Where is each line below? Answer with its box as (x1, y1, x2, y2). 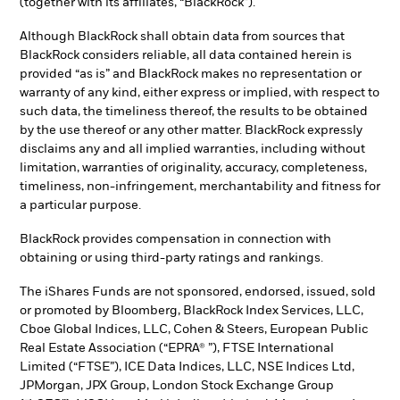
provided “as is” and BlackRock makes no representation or (20, 68, 362, 81)
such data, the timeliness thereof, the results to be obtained (20, 105, 368, 119)
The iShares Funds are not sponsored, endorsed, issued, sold (20, 285, 376, 298)
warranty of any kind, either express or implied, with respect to (20, 87, 379, 100)
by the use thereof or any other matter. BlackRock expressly (20, 124, 362, 137)
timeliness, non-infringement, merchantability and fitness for (20, 180, 380, 194)
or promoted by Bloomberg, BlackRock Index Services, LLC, (20, 304, 363, 317)
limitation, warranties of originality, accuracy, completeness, (20, 162, 367, 175)
